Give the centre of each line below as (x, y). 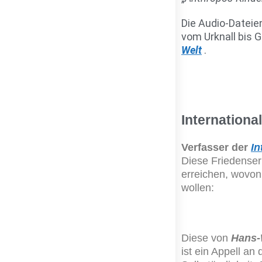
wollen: (198, 188)
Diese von (206, 238)
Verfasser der (216, 147)
